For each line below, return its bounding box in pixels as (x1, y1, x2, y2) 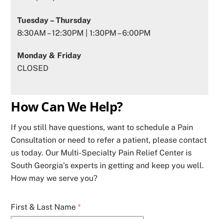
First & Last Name (11, 202, 78, 212)
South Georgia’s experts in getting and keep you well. (11, 161, 204, 171)
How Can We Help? (11, 98, 123, 116)
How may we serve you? (11, 174, 98, 183)
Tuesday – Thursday (17, 15, 91, 25)
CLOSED (17, 64, 48, 73)
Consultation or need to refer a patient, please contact (11, 135, 207, 145)
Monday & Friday (17, 51, 81, 61)
